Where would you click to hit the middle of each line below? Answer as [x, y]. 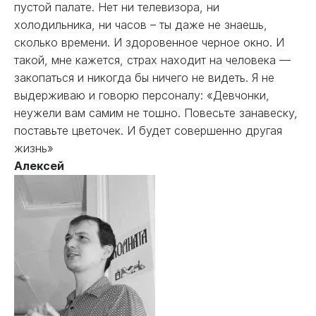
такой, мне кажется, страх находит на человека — [152, 60]
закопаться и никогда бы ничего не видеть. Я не [144, 78]
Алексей [39, 166]
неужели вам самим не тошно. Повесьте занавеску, [156, 113]
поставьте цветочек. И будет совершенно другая [148, 130]
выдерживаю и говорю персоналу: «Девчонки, [142, 95]
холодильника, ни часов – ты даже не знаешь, [141, 25]
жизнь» [34, 148]
